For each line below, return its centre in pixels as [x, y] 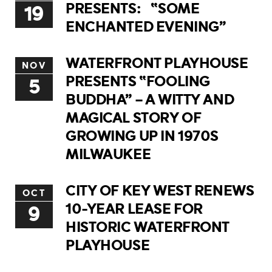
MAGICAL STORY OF [134, 118]
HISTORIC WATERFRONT [148, 227]
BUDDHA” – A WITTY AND [150, 100]
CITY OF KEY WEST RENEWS [160, 191]
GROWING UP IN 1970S [142, 136]
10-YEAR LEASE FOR [134, 209]
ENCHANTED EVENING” [146, 27]
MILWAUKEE [108, 154]
